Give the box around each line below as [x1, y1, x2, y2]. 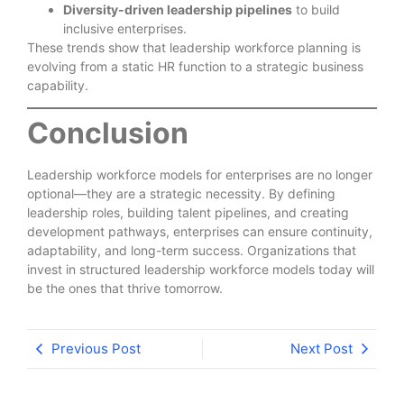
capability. [27, 77, 88, 93]
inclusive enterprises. [63, 20, 187, 36]
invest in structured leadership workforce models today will [27, 262, 374, 278]
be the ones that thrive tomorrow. [27, 280, 223, 297]
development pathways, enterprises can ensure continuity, [27, 224, 372, 240]
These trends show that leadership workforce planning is [27, 39, 361, 55]
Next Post [290, 339, 353, 357]
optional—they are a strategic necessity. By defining [27, 186, 335, 202]
